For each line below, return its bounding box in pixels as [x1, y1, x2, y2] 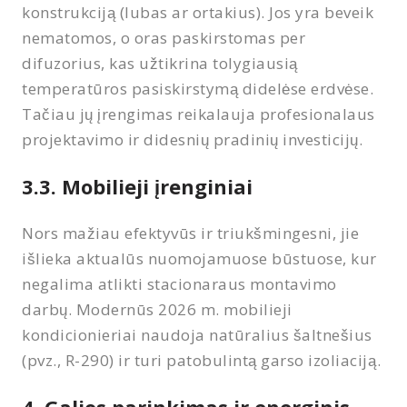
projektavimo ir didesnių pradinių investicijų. [22, 128, 363, 150]
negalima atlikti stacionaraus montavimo [22, 273, 337, 294]
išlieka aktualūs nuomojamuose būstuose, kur [22, 247, 377, 269]
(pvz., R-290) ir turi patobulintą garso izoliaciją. [22, 349, 382, 371]
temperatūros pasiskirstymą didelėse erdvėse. [22, 77, 374, 99]
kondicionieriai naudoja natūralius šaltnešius [22, 323, 372, 345]
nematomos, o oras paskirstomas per [22, 26, 306, 48]
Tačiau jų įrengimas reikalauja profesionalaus [22, 103, 375, 124]
